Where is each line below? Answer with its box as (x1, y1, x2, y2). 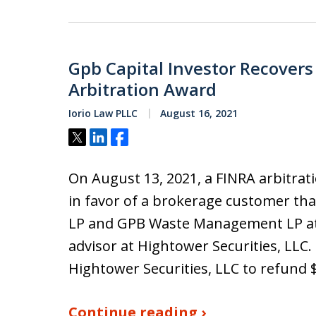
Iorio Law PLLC (68, 107, 138, 120)
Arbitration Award (68, 78, 217, 101)
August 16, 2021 (157, 107, 238, 120)
